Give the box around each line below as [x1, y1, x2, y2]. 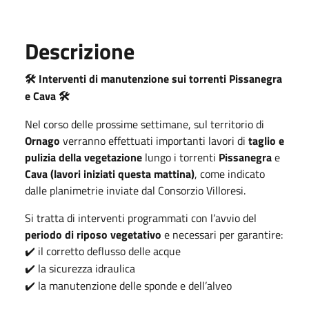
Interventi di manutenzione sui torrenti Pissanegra [36, 70, 282, 87]
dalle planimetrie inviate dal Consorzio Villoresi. [25, 181, 246, 199]
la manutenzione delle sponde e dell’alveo [35, 277, 232, 294]
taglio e [248, 132, 284, 149]
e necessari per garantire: [161, 226, 283, 243]
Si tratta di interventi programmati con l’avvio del [25, 209, 257, 226]
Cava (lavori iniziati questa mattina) [25, 165, 195, 182]
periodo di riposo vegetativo [25, 226, 161, 243]
